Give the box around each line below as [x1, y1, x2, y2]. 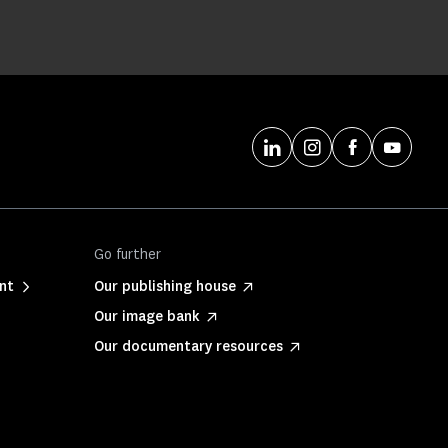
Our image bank [94, 307, 200, 327]
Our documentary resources [94, 337, 283, 357]
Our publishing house [94, 277, 236, 297]
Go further [94, 245, 161, 265]
